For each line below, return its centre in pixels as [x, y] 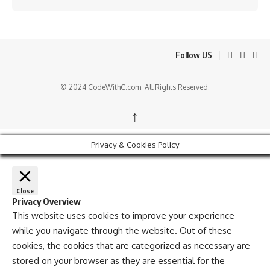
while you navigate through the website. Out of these [122, 231]
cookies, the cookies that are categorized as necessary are [131, 246]
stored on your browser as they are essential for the [118, 261]
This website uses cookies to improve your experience [123, 216]
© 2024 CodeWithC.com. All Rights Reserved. [135, 87]
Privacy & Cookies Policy [135, 145]
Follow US [194, 55]
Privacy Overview [46, 202]
